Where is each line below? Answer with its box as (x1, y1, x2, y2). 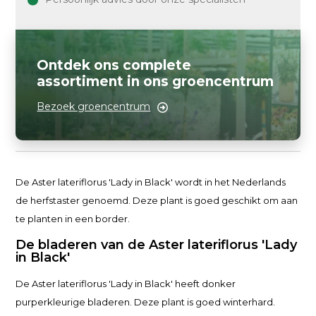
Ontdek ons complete (37, 57, 192, 73)
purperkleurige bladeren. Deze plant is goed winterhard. (16, 296, 276, 308)
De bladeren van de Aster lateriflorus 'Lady (16, 237, 298, 253)
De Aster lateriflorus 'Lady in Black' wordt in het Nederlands (16, 176, 286, 188)
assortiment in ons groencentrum (37, 73, 274, 90)
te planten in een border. (16, 213, 130, 224)
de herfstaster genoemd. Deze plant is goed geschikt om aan (16, 195, 298, 206)
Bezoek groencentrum (37, 100, 151, 113)
